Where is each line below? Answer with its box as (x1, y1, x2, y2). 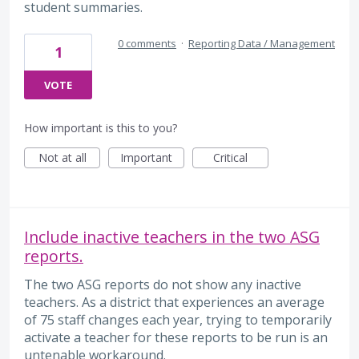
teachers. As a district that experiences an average (24, 293, 325, 312)
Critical (213, 150, 248, 166)
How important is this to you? (24, 120, 177, 136)
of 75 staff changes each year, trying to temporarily (24, 311, 332, 329)
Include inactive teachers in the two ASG (24, 226, 320, 248)
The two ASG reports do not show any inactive (24, 276, 301, 294)
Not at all (38, 150, 87, 166)
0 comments (118, 36, 176, 51)
